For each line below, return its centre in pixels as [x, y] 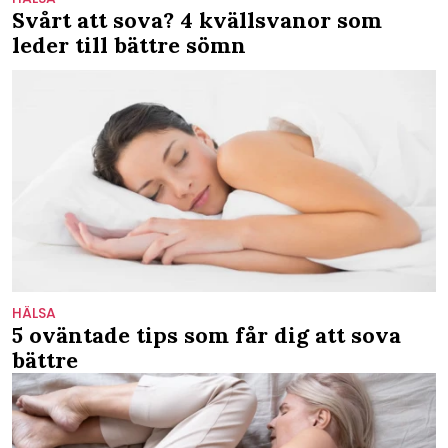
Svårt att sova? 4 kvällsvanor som [197, 20]
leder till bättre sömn [129, 45]
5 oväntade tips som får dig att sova [206, 335]
